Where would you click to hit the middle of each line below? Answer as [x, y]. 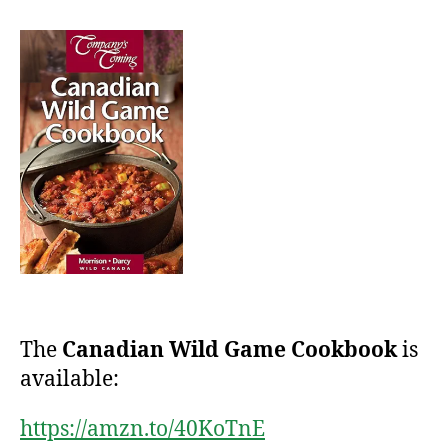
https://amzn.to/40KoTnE [142, 430]
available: [69, 380]
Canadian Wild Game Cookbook [229, 351]
